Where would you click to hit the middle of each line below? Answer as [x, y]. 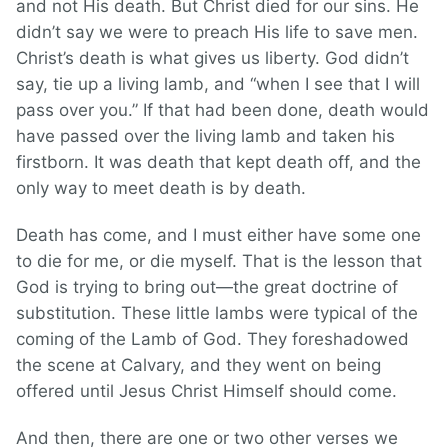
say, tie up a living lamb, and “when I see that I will [218, 84]
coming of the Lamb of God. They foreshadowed [212, 339]
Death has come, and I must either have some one [218, 235]
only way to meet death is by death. [161, 188]
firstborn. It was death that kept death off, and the [218, 162]
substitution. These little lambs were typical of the [217, 313]
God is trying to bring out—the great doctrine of [207, 287]
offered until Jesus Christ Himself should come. [206, 391]
